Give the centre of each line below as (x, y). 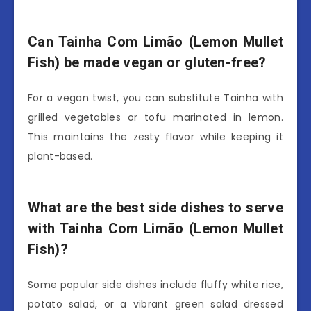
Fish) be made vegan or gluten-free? (147, 62)
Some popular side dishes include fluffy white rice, (155, 285)
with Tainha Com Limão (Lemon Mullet (155, 229)
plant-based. (60, 157)
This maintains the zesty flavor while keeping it (155, 137)
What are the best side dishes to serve (155, 208)
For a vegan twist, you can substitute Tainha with (155, 98)
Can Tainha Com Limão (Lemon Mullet (155, 41)
